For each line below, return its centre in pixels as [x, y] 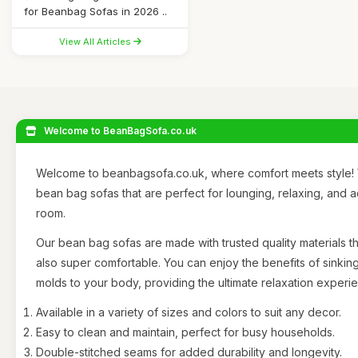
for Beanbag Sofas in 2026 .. [95, 11]
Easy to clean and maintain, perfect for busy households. [185, 332]
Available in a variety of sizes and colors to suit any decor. [189, 312]
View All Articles [96, 42]
